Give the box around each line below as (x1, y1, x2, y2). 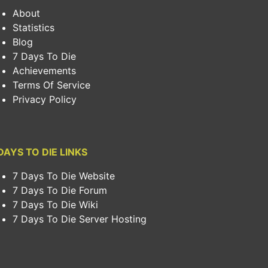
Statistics (13, 21, 54, 33)
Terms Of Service (13, 78, 90, 91)
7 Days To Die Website (13, 169, 115, 182)
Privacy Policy (13, 93, 77, 105)
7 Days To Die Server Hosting (13, 212, 147, 225)
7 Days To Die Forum (13, 184, 107, 196)
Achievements (13, 64, 76, 77)
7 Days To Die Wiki (13, 198, 98, 211)
